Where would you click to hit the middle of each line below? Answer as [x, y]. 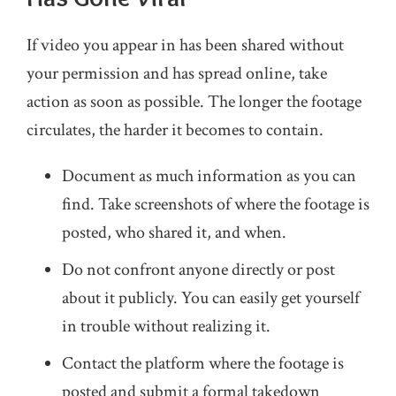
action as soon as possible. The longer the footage [194, 102]
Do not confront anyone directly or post [198, 270]
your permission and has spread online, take [177, 73]
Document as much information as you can [209, 176]
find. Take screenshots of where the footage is [216, 204]
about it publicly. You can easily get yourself [211, 298]
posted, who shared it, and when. [174, 232]
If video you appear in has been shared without [185, 45]
